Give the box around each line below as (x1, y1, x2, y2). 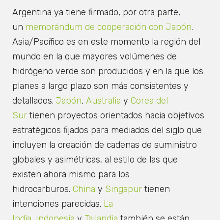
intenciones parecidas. (12, 198, 101, 210)
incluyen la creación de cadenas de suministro (12, 139, 197, 151)
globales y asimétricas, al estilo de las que (12, 154, 178, 165)
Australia (83, 95, 121, 107)
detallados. (12, 95, 54, 107)
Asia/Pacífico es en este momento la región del (12, 36, 200, 48)
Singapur (103, 184, 142, 195)
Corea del (128, 95, 168, 107)
